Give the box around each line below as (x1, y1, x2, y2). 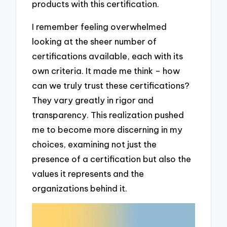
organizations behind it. (32, 182, 128, 194)
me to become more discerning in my (32, 124, 183, 135)
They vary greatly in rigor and (32, 94, 154, 105)
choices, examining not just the (32, 138, 157, 149)
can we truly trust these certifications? (32, 80, 190, 91)
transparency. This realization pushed (32, 109, 184, 120)
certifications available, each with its (32, 50, 183, 61)
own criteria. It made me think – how (32, 65, 180, 76)
